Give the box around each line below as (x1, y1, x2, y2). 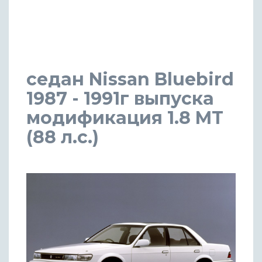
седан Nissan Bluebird (26, 68, 234, 90)
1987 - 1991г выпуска (26, 87, 214, 109)
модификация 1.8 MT (26, 106, 223, 129)
